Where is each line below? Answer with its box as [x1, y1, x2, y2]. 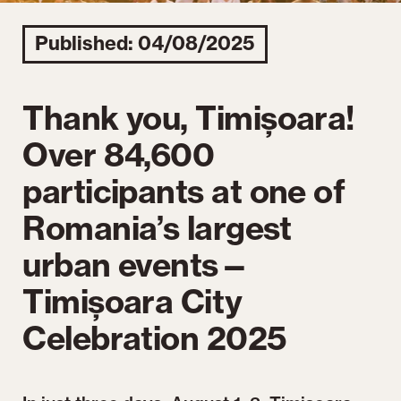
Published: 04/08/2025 [35, 31, 256, 56]
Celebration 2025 [22, 317, 287, 358]
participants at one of [22, 170, 346, 211]
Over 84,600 [22, 133, 215, 175]
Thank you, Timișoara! [22, 97, 354, 138]
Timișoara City [22, 280, 243, 321]
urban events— [22, 243, 251, 285]
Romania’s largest [22, 207, 291, 248]
